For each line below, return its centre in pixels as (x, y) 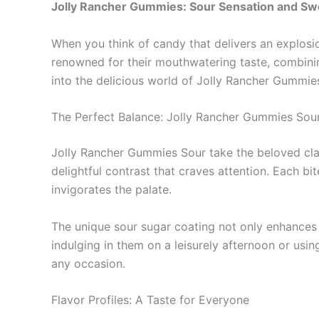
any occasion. (88, 263)
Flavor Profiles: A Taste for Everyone (150, 300)
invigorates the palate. (111, 190)
